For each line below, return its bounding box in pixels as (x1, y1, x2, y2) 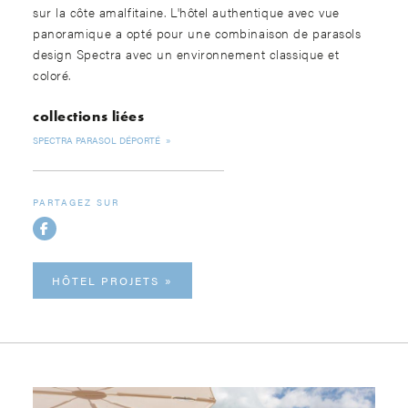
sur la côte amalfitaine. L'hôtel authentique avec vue (33, 2, 340, 21)
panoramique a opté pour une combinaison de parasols (33, 23, 362, 42)
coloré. (33, 65, 71, 84)
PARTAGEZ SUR (33, 195, 119, 209)
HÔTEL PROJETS (52, 271, 159, 289)
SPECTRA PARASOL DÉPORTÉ (33, 133, 163, 147)
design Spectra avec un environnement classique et (33, 44, 340, 63)
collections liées (33, 106, 145, 126)
